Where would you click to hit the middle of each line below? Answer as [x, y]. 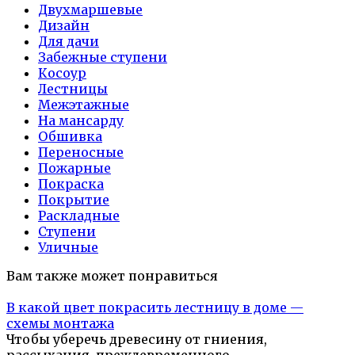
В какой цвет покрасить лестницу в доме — [155, 308]
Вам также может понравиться [112, 276]
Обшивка [70, 137]
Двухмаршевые [90, 10]
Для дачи [69, 42]
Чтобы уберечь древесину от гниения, [137, 340]
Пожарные [74, 168]
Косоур [62, 73]
